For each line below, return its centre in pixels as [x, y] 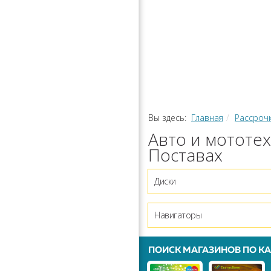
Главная [207, 118]
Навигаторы [178, 215]
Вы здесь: [170, 118]
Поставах [185, 155]
